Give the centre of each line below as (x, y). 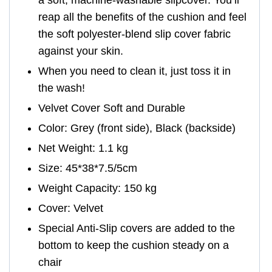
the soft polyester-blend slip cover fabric (134, 34)
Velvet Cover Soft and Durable (112, 108)
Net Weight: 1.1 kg (83, 148)
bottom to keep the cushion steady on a (134, 246)
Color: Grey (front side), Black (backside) (137, 128)
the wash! (62, 88)
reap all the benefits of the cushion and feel (142, 17)
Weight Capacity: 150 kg (97, 189)
